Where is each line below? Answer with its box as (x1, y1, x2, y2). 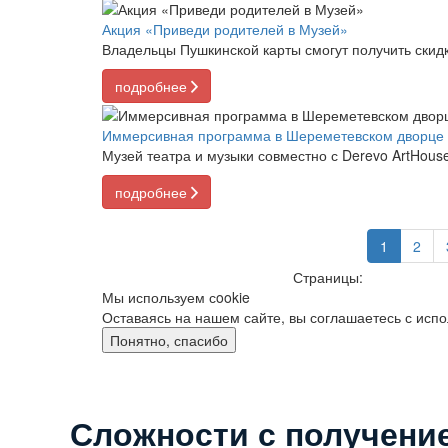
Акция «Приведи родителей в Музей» (102, 18, 348, 39)
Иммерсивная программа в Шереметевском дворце (102, 125, 444, 146)
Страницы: (293, 267, 367, 288)
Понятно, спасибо (110, 330, 228, 351)
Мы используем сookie (102, 287, 250, 308)
